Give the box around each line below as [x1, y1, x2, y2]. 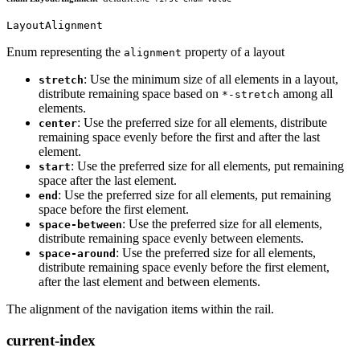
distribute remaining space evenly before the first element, [39, 260, 329, 274]
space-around [39, 247, 116, 260]
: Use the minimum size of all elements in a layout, [84, 72, 338, 86]
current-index [6, 331, 96, 349]
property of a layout [182, 44, 284, 59]
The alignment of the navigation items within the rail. [6, 301, 274, 316]
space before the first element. [39, 202, 189, 216]
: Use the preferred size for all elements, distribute [77, 115, 327, 129]
